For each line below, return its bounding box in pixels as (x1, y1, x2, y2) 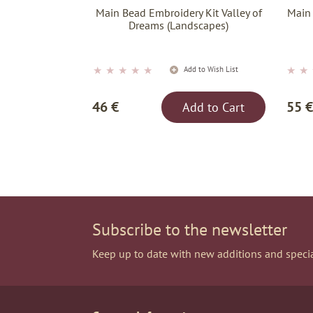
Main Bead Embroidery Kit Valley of (95, 6, 262, 20)
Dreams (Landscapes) (129, 18, 229, 33)
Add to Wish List (182, 64, 239, 75)
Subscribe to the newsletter (92, 219, 287, 241)
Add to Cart (182, 99, 245, 116)
